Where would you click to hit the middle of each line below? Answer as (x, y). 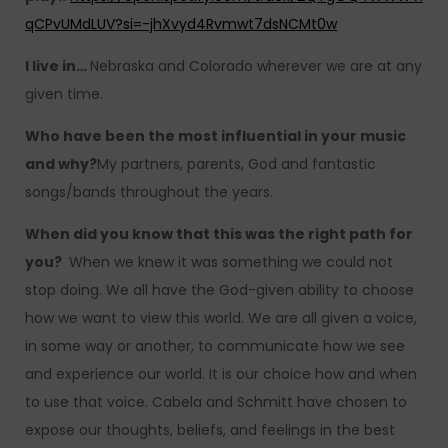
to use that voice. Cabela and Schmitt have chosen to (216, 402)
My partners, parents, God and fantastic (236, 164)
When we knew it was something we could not (229, 262)
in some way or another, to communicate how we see (215, 346)
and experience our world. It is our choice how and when (221, 374)
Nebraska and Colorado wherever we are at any (256, 66)
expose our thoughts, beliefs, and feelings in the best (210, 430)
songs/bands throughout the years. (149, 192)
